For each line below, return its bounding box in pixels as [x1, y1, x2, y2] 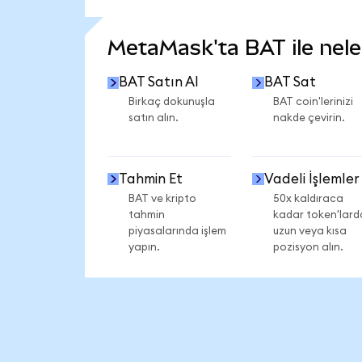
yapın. [128, 241, 160, 253]
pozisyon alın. [272, 241, 343, 253]
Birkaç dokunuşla [128, 96, 215, 108]
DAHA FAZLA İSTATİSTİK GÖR [124, 6, 276, 19]
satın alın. [128, 112, 179, 124]
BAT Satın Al [119, 75, 200, 90]
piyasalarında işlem [128, 225, 226, 237]
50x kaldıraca [272, 192, 343, 204]
